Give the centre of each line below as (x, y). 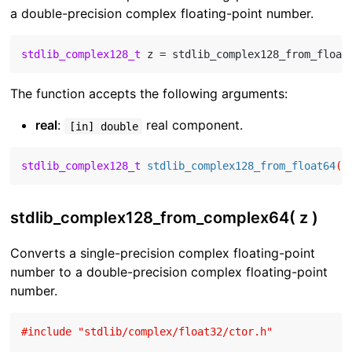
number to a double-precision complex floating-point (169, 272)
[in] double (103, 126)
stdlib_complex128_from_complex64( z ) (165, 218)
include (50, 332)
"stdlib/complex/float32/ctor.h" (176, 332)
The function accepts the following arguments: (149, 94)
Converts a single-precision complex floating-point (163, 253)
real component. (192, 125)
